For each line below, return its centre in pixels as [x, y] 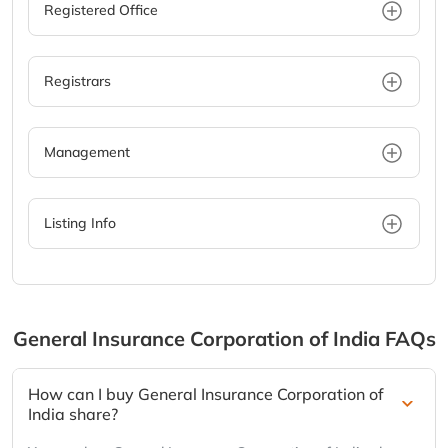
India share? [73, 414]
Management [87, 152]
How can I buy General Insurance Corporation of [206, 394]
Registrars [77, 81]
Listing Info [80, 223]
